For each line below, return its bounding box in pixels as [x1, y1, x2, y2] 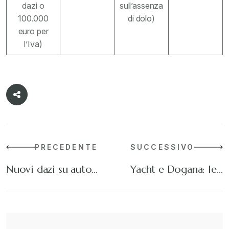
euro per [18, 26, 49, 36]
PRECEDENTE [35, 143, 98, 151]
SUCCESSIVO [130, 143, 194, 151]
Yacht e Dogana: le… [130, 163, 223, 176]
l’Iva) [24, 39, 42, 49]
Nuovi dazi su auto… [6, 163, 98, 176]
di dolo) [128, 13, 155, 24]
